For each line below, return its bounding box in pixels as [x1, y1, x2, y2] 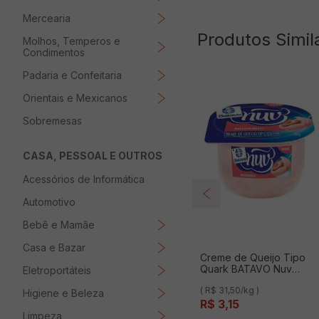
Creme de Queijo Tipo [199, 251, 305, 263]
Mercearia [23, 11, 70, 24]
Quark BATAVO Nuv [199, 262, 292, 275]
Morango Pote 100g [199, 273, 293, 286]
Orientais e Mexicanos [23, 91, 127, 104]
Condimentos [23, 46, 85, 58]
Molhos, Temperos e [23, 34, 120, 47]
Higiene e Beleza [23, 286, 104, 299]
